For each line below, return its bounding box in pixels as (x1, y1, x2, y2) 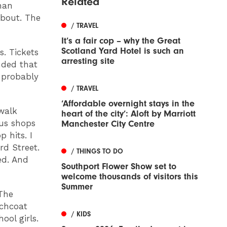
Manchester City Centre (61, 118, 155, 129)
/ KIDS (71, 210, 91, 219)
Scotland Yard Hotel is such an (61, 45, 184, 56)
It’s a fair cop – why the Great (61, 35, 180, 46)
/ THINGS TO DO (71, 147, 123, 156)
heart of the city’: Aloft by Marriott (61, 108, 196, 119)
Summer (61, 181, 93, 192)
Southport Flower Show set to (61, 161, 176, 172)
